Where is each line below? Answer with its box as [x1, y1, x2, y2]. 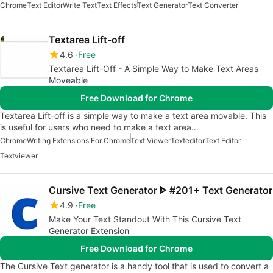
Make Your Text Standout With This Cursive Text [49, 214, 241, 225]
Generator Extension [49, 225, 129, 236]
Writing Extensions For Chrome [27, 136, 130, 146]
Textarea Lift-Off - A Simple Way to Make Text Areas [49, 63, 258, 74]
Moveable [49, 75, 88, 86]
